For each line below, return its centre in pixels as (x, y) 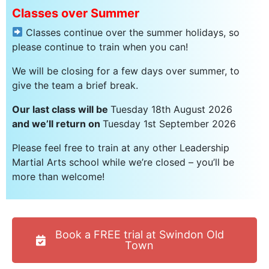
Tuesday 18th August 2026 (171, 109)
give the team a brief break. (75, 85)
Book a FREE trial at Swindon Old (139, 234)
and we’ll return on (57, 123)
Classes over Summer (76, 13)
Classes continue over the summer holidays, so (131, 32)
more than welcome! (60, 176)
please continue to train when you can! (100, 47)
